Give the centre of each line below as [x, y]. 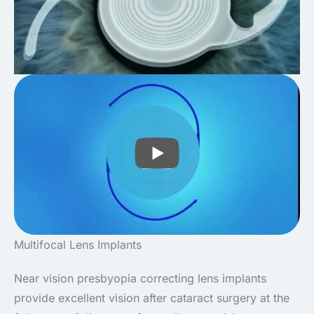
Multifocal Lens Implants [78, 244]
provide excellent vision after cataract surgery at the [152, 298]
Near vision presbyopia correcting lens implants [140, 278]
